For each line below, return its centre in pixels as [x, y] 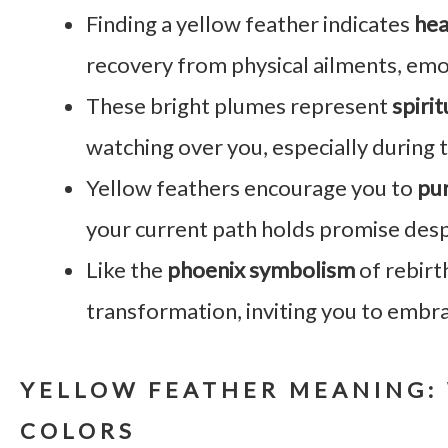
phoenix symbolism [261, 270]
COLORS [78, 430]
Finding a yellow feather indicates [250, 24]
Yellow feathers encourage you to [251, 188]
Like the [126, 270]
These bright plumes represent [239, 106]
